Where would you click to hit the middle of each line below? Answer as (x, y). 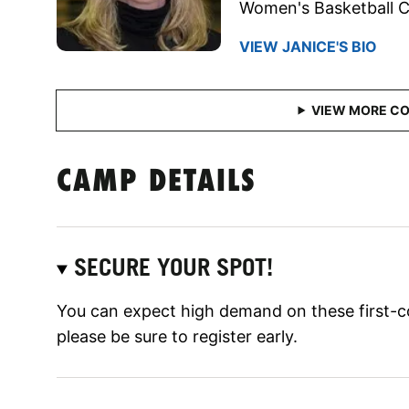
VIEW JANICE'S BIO (308, 46)
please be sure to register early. (177, 336)
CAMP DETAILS (157, 183)
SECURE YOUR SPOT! (174, 267)
